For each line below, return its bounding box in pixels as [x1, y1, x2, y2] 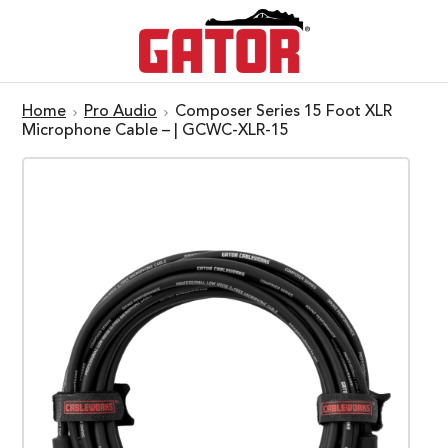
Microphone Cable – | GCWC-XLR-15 [22, 122, 289, 139]
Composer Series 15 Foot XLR [175, 103, 392, 120]
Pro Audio [84, 103, 157, 120]
